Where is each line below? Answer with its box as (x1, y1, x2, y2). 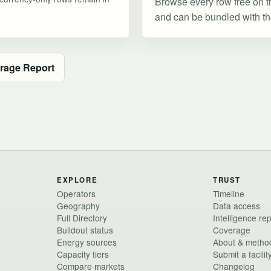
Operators (57, 187, 96, 200)
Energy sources (57, 235, 117, 248)
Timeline (213, 187, 244, 200)
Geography (57, 199, 100, 212)
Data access (213, 199, 260, 212)
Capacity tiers (57, 247, 109, 260)
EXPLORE (57, 174, 98, 185)
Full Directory (57, 211, 107, 224)
